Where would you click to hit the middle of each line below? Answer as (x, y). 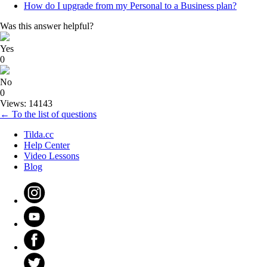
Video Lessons (52, 156)
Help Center (47, 145)
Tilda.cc (39, 135)
